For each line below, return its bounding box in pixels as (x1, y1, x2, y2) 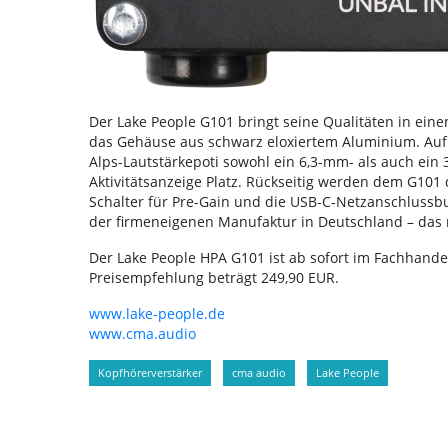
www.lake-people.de (88, 304, 225, 323)
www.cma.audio (88, 324, 196, 343)
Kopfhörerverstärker (97, 365, 202, 380)
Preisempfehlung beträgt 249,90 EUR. (88, 268, 339, 287)
